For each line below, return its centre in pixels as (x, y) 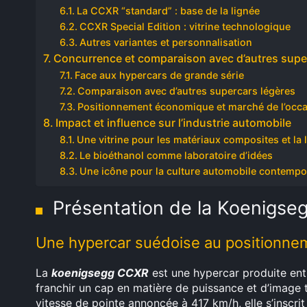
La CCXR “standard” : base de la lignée (168, 11)
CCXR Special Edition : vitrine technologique (185, 26)
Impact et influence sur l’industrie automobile (174, 123)
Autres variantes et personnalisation (165, 42)
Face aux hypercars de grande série (159, 75)
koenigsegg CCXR (100, 273)
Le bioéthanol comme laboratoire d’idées (176, 155)
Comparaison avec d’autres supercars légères (186, 91)
